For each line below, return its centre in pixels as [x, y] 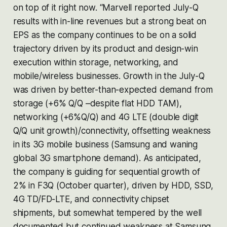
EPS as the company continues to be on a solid [105, 35]
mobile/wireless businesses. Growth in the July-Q [109, 76]
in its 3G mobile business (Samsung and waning [105, 144]
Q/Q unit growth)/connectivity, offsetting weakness [112, 130]
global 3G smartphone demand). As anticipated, [107, 158]
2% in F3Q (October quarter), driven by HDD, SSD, [113, 185]
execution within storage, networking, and [96, 62]
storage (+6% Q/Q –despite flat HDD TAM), [97, 103]
